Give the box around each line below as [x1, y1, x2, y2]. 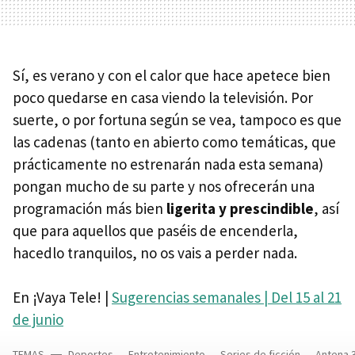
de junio [13, 309, 63, 329]
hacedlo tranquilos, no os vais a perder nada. [13, 242, 297, 262]
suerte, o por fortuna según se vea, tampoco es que [13, 109, 342, 129]
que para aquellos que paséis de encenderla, [13, 220, 298, 240]
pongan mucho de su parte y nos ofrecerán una [13, 176, 315, 196]
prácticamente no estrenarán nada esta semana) [13, 154, 323, 174]
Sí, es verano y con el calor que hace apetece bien [13, 65, 330, 85]
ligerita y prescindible [166, 198, 314, 218]
